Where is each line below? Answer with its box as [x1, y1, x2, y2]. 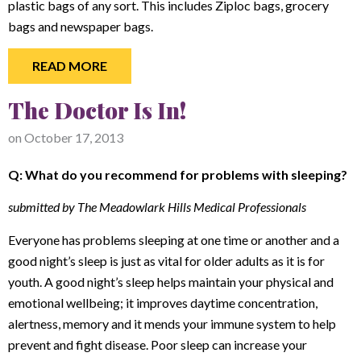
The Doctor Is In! [8, 94, 186, 125]
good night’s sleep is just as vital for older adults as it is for [8, 252, 325, 268]
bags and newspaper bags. [8, 18, 156, 34]
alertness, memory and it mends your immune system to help [8, 315, 336, 331]
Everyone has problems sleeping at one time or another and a [8, 231, 339, 247]
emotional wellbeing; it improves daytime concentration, [8, 294, 317, 310]
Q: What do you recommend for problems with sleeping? [8, 166, 347, 182]
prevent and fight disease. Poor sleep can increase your [8, 336, 307, 352]
